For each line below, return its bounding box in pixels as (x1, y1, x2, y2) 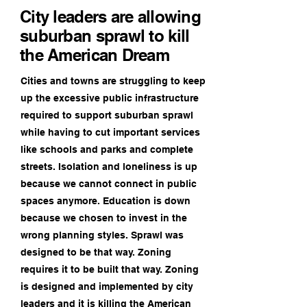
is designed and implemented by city (21, 281, 193, 292)
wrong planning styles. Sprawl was (21, 230, 184, 241)
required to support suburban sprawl (21, 110, 193, 121)
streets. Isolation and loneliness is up (21, 161, 197, 172)
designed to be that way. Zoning (21, 247, 171, 258)
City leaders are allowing (20, 7, 201, 26)
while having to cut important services (21, 127, 200, 138)
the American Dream (20, 45, 170, 64)
